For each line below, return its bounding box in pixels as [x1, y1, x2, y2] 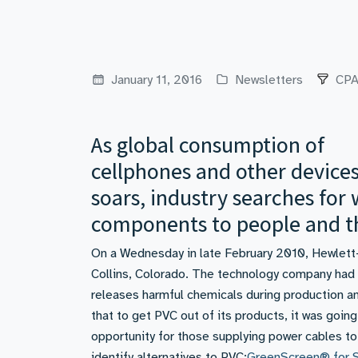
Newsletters [232, 72, 303, 88]
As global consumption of [91, 129, 324, 159]
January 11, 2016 [108, 72, 202, 88]
